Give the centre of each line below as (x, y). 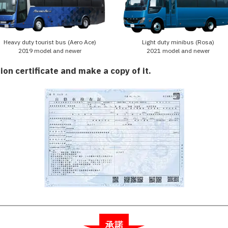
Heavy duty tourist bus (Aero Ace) (50, 42)
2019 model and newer (50, 51)
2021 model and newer (178, 51)
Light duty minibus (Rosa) (178, 42)
